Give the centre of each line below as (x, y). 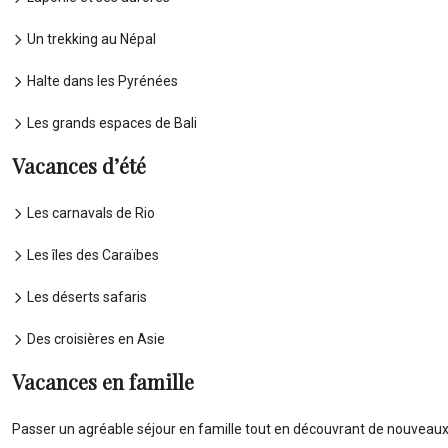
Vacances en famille (103, 382)
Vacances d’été (79, 166)
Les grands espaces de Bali (110, 123)
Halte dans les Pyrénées (101, 81)
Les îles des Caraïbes (91, 255)
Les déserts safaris (85, 297)
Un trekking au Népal (90, 39)
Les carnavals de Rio (89, 213)
